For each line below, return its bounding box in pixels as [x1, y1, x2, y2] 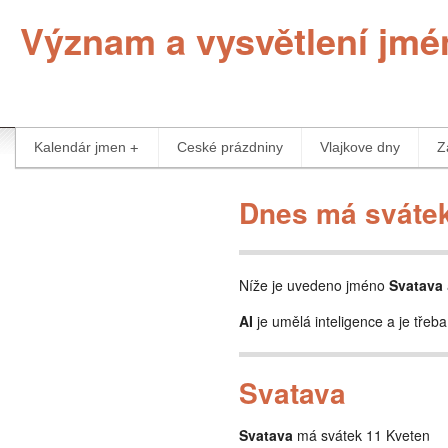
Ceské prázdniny [177, 139, 283, 155]
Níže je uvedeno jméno [239, 275, 389, 295]
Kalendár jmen [34, 139, 126, 155]
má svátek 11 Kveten [293, 425, 430, 445]
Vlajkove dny [320, 139, 400, 155]
